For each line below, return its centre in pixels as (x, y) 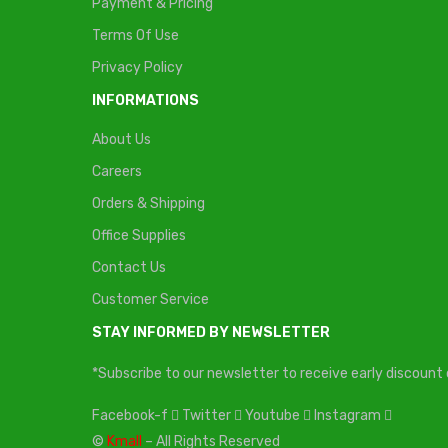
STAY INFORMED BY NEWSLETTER (211, 332)
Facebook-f (130, 415)
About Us (121, 139)
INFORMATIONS (145, 100)
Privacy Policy (137, 67)
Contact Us (129, 267)
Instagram (347, 415)
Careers (117, 171)
